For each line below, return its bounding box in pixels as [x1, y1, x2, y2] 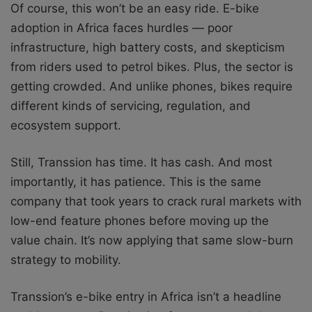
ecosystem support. [10, 118, 121, 132]
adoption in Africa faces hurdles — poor [10, 20, 233, 35]
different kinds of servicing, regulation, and [10, 98, 251, 113]
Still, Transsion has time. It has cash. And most [10, 155, 272, 169]
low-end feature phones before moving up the [10, 213, 269, 228]
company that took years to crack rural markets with [10, 194, 302, 208]
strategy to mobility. [10, 252, 121, 267]
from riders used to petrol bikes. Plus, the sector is [10, 59, 293, 74]
